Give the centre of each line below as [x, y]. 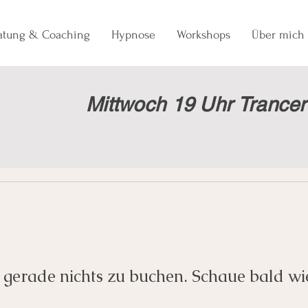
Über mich [278, 35]
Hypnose [133, 35]
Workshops [203, 35]
